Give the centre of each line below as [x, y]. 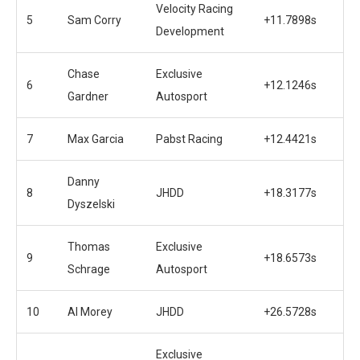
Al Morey [90, 311]
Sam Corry [94, 20]
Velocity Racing [194, 8]
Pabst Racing [189, 139]
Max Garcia [96, 139]
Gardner [88, 96]
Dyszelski [91, 204]
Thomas [89, 246]
